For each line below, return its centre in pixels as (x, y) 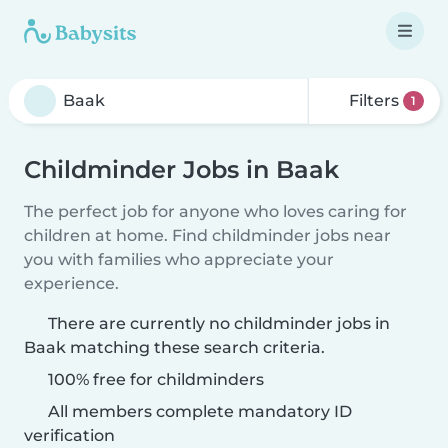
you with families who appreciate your (179, 259)
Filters (374, 100)
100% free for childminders (154, 379)
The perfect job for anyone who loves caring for (215, 211)
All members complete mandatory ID (198, 411)
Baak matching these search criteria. (174, 347)
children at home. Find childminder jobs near (207, 235)
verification (69, 435)
